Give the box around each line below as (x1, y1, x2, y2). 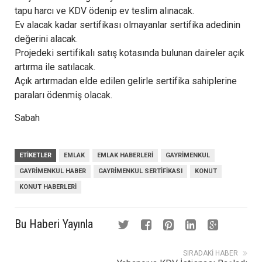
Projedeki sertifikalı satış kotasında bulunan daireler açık (15, 47, 244, 58)
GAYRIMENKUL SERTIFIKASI (98, 167, 182, 175)
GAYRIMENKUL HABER (19, 167, 86, 175)
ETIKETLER (19, 151, 51, 159)
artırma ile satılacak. (15, 61, 95, 73)
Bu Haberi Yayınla (15, 216, 93, 231)
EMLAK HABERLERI (97, 151, 153, 159)
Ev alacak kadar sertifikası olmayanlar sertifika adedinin (15, 19, 240, 30)
